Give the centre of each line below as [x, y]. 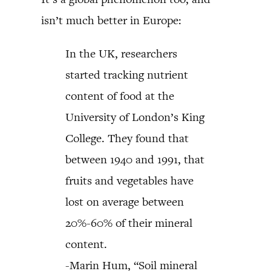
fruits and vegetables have [129, 180]
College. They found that [127, 138]
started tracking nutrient [127, 74]
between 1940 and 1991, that [135, 159]
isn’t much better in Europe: [111, 20]
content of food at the [120, 96]
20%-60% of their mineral [129, 223]
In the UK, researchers [121, 53]
